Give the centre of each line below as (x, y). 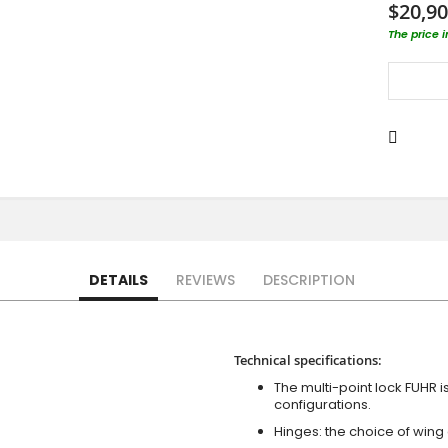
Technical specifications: (308, 360)
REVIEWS (205, 280)
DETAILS (118, 280)
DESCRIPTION (308, 280)
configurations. (322, 405)
